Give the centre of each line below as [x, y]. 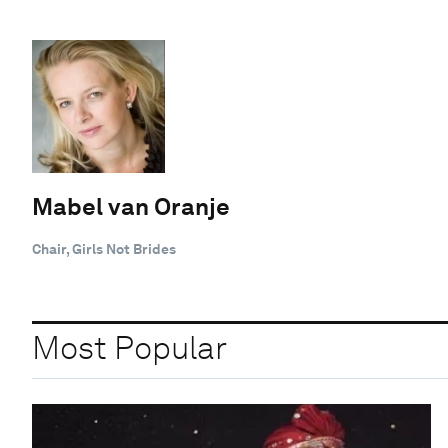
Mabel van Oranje [131, 206]
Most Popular [129, 348]
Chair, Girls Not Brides [104, 248]
